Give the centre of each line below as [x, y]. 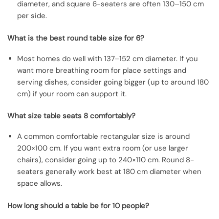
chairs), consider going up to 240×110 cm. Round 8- [106, 160]
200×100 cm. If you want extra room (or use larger [103, 148]
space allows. [40, 184]
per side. [32, 16]
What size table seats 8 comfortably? [71, 116]
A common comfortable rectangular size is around [103, 137]
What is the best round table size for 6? [76, 38]
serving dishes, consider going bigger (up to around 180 [113, 82]
